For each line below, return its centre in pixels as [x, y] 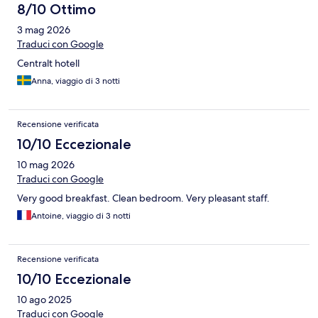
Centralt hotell [48, 64]
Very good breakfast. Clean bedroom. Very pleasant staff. [143, 198]
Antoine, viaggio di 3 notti [81, 216]
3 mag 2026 [44, 30]
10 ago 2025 [44, 300]
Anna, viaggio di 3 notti [76, 81]
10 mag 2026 [46, 165]
